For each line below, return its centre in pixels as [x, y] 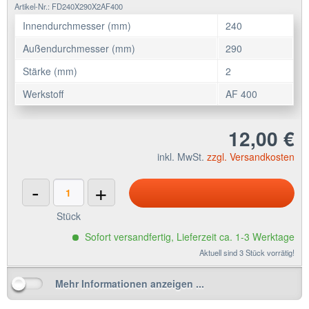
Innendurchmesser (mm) [77, 26]
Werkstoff [43, 94]
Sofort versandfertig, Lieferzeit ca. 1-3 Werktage [188, 237]
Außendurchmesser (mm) [79, 49]
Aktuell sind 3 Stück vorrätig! [247, 253]
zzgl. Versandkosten [251, 157]
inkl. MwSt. [182, 157]
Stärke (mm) [50, 71]
